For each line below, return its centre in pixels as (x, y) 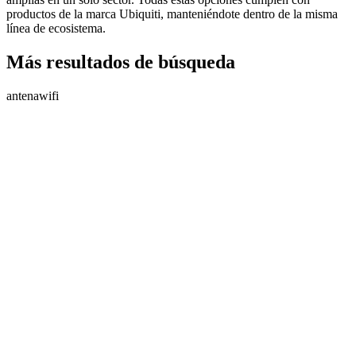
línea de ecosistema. (56, 28)
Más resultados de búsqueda (121, 62)
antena (23, 95)
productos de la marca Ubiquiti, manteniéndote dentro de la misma (172, 14)
